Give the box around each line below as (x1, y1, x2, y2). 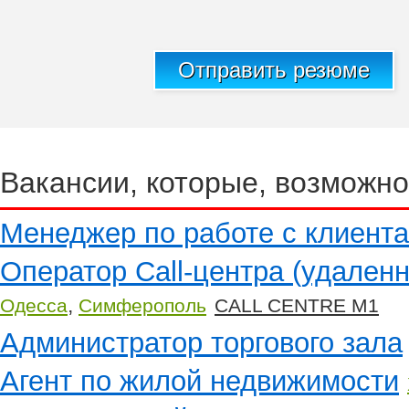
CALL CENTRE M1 (215, 295, 379, 317)
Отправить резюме (178, 58, 370, 82)
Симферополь (79, 295, 206, 317)
